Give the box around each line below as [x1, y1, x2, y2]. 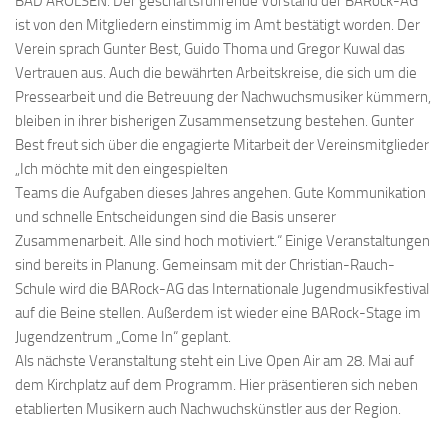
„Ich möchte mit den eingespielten [15, 160, 228, 179]
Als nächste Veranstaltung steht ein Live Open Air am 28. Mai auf [15, 352, 414, 371]
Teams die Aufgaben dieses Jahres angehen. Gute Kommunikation [15, 184, 426, 203]
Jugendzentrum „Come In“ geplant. [15, 328, 231, 347]
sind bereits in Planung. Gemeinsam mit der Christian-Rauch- [15, 256, 395, 275]
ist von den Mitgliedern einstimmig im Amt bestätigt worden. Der [15, 16, 420, 35]
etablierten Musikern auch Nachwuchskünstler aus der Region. [15, 400, 401, 419]
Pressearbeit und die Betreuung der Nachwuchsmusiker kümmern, [15, 88, 431, 107]
